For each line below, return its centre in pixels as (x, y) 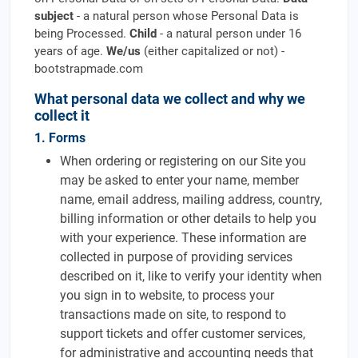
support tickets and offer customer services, (183, 334)
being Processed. (82, 34)
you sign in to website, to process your (167, 295)
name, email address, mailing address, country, (191, 199)
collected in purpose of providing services (176, 257)
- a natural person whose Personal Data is (186, 16)
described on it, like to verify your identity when (191, 276)
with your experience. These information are (183, 238)
